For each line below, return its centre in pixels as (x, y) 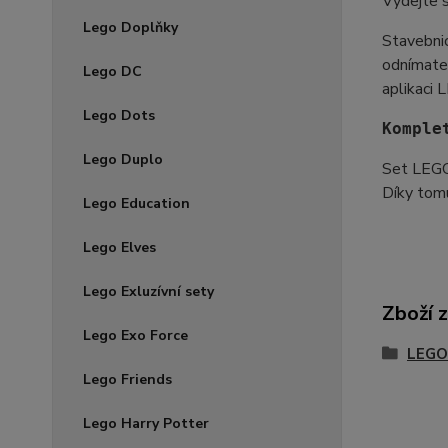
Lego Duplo (123, 159)
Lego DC (112, 71)
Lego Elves (119, 247)
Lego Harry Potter (146, 423)
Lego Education (136, 203)
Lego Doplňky (130, 27)
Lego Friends (127, 379)
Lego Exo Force (135, 335)
